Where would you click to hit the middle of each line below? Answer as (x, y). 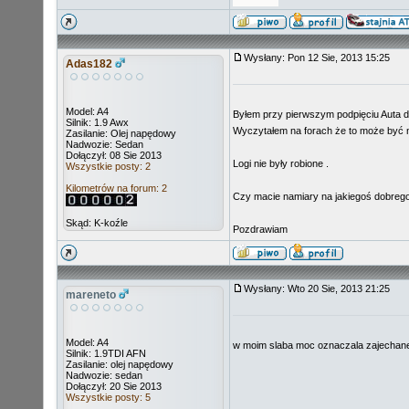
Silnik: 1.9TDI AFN (106, 353)
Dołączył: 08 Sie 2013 (114, 155)
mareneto (91, 295)
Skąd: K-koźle (97, 223)
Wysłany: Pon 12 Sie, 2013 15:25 (321, 58)
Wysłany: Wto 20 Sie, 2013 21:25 (321, 288)
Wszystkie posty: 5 (108, 397)
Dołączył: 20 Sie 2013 (114, 386)
